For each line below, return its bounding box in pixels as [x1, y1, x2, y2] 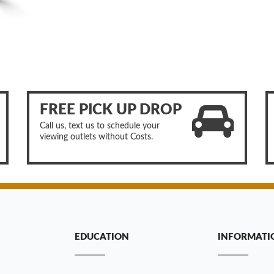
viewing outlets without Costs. [40, 132, 153, 141]
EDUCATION [75, 232, 129, 242]
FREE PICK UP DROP [40, 102, 182, 117]
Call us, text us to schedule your [40, 121, 160, 130]
